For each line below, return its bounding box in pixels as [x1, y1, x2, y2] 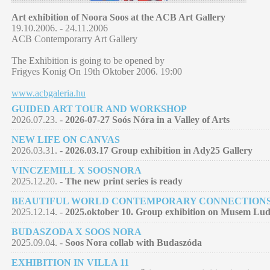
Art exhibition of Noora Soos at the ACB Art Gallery [11, 12, 225, 23]
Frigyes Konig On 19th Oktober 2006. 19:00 [11, 66, 182, 77]
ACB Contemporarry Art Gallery [11, 34, 137, 45]
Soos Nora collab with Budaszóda [65, 237, 202, 248]
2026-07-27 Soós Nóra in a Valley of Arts [65, 115, 230, 125]
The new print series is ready [65, 176, 183, 187]
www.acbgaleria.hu [11, 88, 86, 99]
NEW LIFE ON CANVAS [11, 134, 120, 145]
